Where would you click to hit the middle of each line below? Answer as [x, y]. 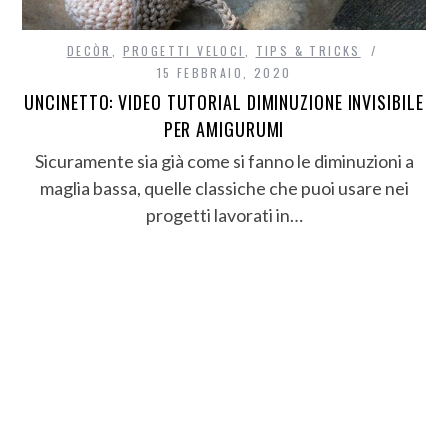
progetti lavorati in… [224, 214]
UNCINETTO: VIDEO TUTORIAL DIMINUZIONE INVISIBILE [224, 101]
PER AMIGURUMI [224, 128]
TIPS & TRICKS [308, 50]
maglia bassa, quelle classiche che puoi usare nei [224, 187]
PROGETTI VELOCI [183, 50]
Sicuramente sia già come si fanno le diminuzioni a [224, 160]
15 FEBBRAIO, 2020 [224, 72]
